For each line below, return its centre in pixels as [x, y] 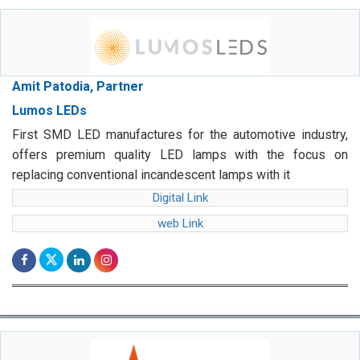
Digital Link [180, 198]
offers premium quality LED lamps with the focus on [180, 155]
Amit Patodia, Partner [78, 87]
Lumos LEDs [49, 111]
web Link [180, 224]
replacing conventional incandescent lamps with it [151, 175]
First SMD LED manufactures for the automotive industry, [180, 135]
